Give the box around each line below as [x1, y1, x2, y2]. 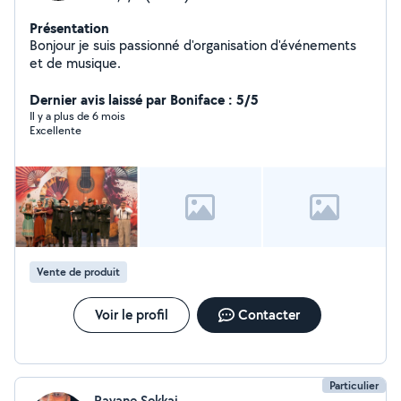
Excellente [30, 123, 81, 138]
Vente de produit [37, 264, 120, 279]
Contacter [237, 305, 300, 324]
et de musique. [30, 54, 121, 73]
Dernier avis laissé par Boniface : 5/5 [30, 90, 259, 109]
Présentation [30, 18, 109, 38]
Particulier [329, 378, 379, 393]
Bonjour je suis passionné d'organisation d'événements [30, 36, 356, 55]
